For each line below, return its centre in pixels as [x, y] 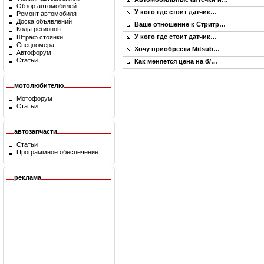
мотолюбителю [39, 85]
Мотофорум [34, 98]
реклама [28, 177]
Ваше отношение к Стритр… [180, 24]
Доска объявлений [44, 22]
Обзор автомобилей [47, 6]
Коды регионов [39, 29]
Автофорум [34, 52]
